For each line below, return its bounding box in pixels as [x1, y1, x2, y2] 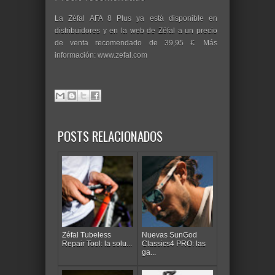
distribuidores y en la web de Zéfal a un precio [55, 26, 217, 35]
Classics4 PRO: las [142, 239, 206, 249]
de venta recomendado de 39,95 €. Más [55, 38, 217, 47]
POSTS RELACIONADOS [58, 126, 163, 145]
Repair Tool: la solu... [62, 239, 132, 249]
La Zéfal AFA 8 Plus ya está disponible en [55, 14, 217, 23]
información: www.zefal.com [55, 50, 149, 60]
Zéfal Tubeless [62, 231, 111, 240]
